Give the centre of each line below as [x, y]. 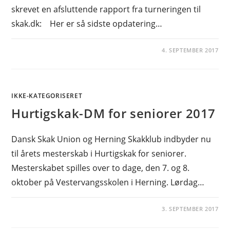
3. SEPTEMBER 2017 [190, 209]
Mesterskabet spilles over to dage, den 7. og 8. [101, 168]
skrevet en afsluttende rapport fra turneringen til [106, 9]
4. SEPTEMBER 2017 [190, 50]
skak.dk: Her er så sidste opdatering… [87, 24]
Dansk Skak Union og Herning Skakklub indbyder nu [111, 139]
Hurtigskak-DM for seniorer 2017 [114, 113]
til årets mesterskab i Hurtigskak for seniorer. [99, 154]
